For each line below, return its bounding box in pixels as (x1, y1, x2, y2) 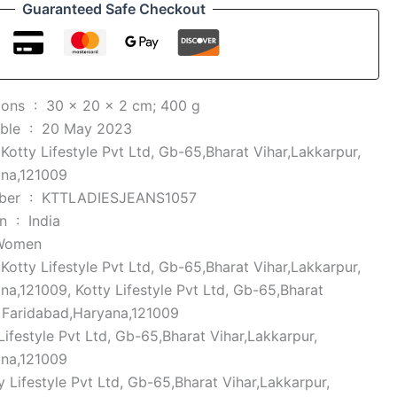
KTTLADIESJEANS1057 (42, 189, 198, 206)
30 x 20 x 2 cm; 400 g (46, 97, 201, 114)
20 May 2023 (42, 120, 133, 137)
